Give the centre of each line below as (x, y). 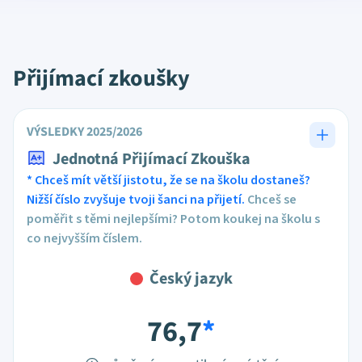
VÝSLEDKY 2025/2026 (84, 132)
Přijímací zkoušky (101, 78)
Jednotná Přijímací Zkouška (152, 159)
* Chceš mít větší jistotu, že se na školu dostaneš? (168, 180)
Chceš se (271, 200)
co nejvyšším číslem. (84, 238)
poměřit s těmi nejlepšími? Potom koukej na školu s (173, 219)
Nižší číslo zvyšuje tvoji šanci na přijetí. (136, 200)
